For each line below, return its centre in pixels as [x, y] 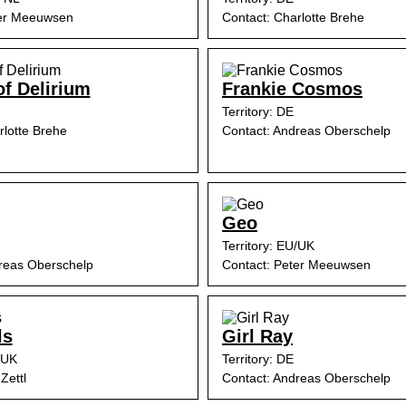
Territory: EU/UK [268, 246]
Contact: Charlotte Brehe [293, 17]
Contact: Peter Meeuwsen [296, 265]
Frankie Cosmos [292, 89]
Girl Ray [257, 336]
